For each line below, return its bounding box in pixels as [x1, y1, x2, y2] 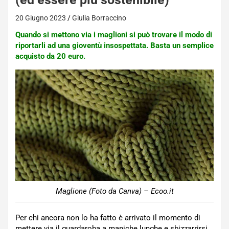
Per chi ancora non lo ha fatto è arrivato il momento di [15, 213, 200, 223]
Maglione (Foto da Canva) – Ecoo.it [55, 187, 174, 196]
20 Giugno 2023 [15, 14, 66, 22]
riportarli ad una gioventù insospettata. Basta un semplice [15, 41, 214, 50]
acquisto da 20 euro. [15, 52, 85, 61]
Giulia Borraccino [72, 14, 126, 22]
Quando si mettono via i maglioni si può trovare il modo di [15, 30, 212, 39]
